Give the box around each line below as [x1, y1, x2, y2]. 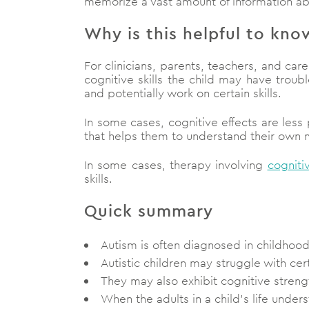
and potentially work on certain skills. [84, 86, 281, 101]
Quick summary [84, 200, 213, 221]
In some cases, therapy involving [84, 157, 268, 173]
